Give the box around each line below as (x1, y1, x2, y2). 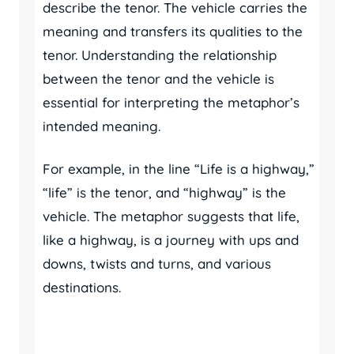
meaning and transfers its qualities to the (43, 23, 303, 40)
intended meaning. (43, 118, 160, 134)
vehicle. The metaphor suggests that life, (43, 208, 299, 224)
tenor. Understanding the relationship (43, 47, 277, 63)
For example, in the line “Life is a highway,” (43, 160, 314, 177)
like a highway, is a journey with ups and (43, 232, 299, 248)
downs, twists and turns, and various (43, 255, 271, 272)
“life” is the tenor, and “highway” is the (43, 184, 286, 201)
